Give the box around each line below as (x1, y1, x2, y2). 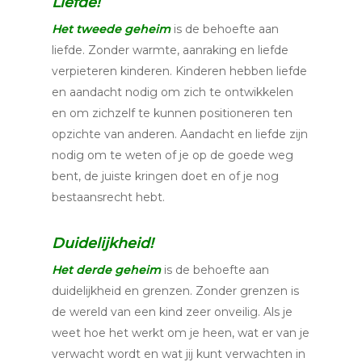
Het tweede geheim (52, 22, 170, 36)
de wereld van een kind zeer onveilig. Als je (52, 305, 293, 319)
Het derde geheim (52, 263, 161, 277)
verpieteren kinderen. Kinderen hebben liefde (52, 64, 307, 78)
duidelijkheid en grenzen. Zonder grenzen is (52, 284, 299, 298)
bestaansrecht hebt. (52, 190, 165, 204)
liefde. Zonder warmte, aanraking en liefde (52, 43, 288, 57)
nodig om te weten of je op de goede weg (52, 148, 293, 162)
